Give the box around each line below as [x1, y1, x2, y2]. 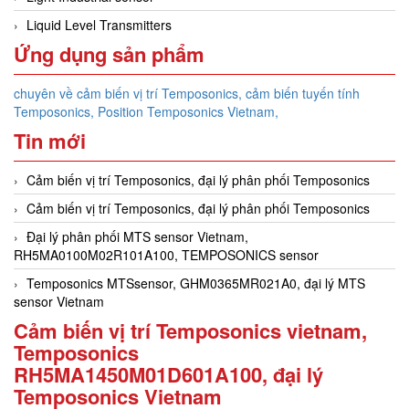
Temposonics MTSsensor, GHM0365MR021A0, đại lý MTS [26, 273, 365, 292]
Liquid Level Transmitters [26, 15, 172, 34]
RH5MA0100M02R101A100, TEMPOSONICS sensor [14, 245, 319, 264]
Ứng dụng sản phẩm [14, 38, 204, 68]
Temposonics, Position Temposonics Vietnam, [14, 101, 278, 121]
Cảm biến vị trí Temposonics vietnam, [14, 315, 367, 345]
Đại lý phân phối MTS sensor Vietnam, [26, 226, 248, 246]
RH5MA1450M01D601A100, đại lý [14, 359, 323, 389]
